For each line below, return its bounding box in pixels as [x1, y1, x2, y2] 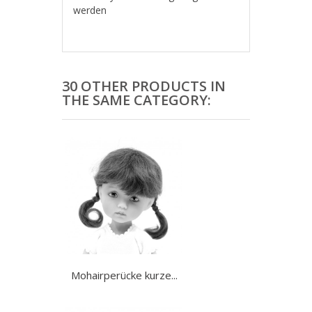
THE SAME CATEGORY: [62, 91, 211, 110]
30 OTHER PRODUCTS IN [62, 77, 226, 96]
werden [73, 3, 107, 17]
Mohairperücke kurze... [70, 268, 178, 283]
